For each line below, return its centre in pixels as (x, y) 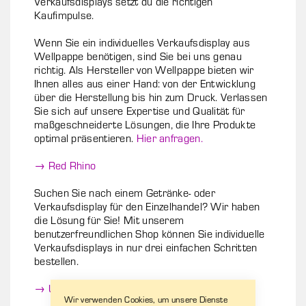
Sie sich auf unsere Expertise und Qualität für (140, 111)
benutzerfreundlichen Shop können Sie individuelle (150, 234)
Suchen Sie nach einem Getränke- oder (125, 193)
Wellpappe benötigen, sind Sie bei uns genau (138, 56)
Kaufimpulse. (64, 15)
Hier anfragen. (169, 138)
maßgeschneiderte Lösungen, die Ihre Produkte (145, 124)
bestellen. (56, 261)
